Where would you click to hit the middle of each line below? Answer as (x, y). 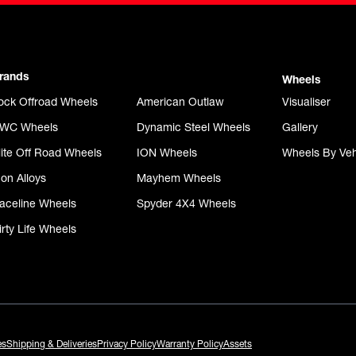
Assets (238, 344)
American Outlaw (180, 102)
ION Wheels (167, 153)
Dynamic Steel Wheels (193, 128)
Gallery (300, 128)
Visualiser (306, 102)
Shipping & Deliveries (52, 344)
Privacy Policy (127, 344)
